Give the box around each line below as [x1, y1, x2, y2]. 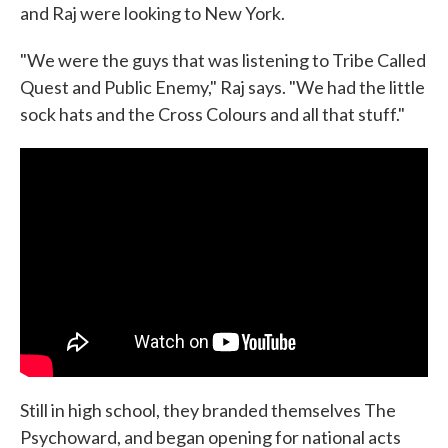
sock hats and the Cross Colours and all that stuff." [20, 102, 405, 125]
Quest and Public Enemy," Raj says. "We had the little [20, 75, 425, 98]
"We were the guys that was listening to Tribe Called [20, 48, 426, 71]
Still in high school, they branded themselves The [20, 399, 396, 422]
